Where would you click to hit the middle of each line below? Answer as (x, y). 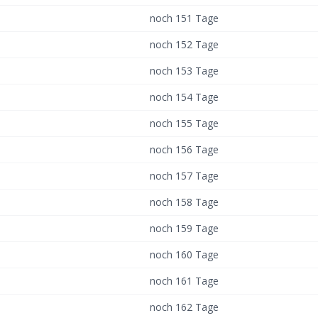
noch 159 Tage (184, 228)
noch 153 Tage (184, 71)
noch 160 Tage (184, 254)
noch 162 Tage (184, 307)
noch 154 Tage (184, 97)
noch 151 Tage (184, 18)
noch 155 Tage (184, 123)
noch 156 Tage (184, 149)
